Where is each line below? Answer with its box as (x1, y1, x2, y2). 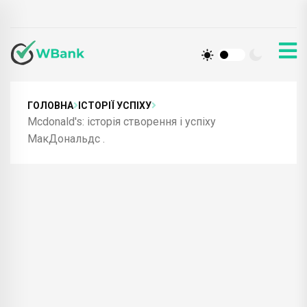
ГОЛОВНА (27, 99, 73, 111)
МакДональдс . (27, 132, 105, 145)
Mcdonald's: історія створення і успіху (27, 114, 216, 128)
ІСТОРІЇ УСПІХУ (78, 99, 151, 111)
